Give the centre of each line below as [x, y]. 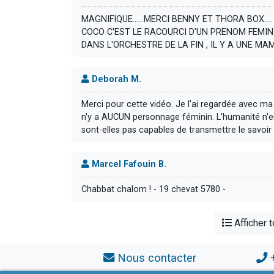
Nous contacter [157, 258]
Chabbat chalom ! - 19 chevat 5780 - [154, 190]
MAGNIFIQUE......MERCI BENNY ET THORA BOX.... [176, 19]
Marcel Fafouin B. [128, 165]
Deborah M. [115, 79]
